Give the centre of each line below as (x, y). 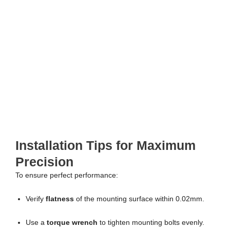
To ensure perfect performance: (67, 176)
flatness (60, 199)
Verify (36, 199)
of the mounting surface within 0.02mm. (139, 199)
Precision (44, 162)
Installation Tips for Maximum (106, 146)
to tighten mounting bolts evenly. (151, 222)
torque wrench (72, 222)
